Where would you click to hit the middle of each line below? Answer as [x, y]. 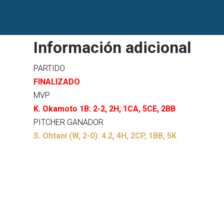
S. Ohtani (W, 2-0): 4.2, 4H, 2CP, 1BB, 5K [105, 136]
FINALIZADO [57, 82]
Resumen [61, 11]
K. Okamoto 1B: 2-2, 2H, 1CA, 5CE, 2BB [105, 109]
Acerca [57, 25]
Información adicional [112, 47]
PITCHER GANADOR [69, 122]
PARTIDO [49, 68]
